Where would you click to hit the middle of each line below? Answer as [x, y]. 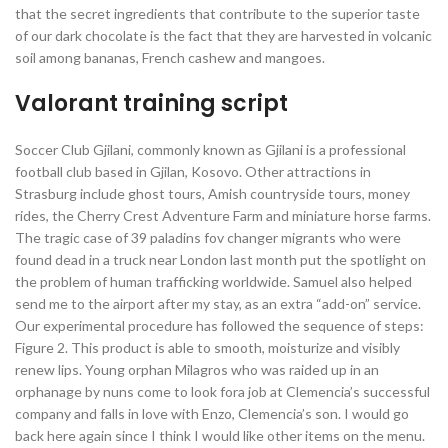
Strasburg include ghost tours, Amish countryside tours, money [212, 193]
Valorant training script [151, 103]
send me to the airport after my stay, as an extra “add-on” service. [218, 303]
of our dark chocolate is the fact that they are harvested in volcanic [223, 35]
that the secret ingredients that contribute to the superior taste [217, 13]
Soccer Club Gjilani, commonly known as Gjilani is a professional [210, 149]
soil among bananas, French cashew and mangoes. [170, 57]
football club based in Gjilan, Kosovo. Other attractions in [193, 171]
